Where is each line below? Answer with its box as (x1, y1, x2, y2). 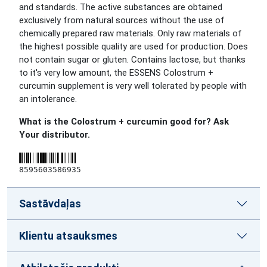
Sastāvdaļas (19, 197, 81, 210)
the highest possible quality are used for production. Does (19, 41, 248, 52)
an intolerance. (19, 94, 77, 104)
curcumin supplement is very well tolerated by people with (19, 80, 247, 91)
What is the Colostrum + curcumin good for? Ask (19, 116, 229, 127)
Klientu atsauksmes (19, 229, 117, 242)
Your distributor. (19, 129, 90, 140)
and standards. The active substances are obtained (19, 2, 222, 13)
